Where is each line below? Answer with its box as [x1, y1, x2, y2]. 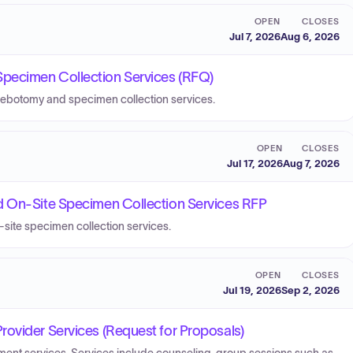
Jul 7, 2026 [229, 30, 281, 43]
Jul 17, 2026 [227, 157, 283, 169]
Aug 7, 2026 [283, 157, 340, 169]
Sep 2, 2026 [281, 284, 340, 296]
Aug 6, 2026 [281, 30, 340, 43]
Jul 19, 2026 [223, 284, 281, 296]
